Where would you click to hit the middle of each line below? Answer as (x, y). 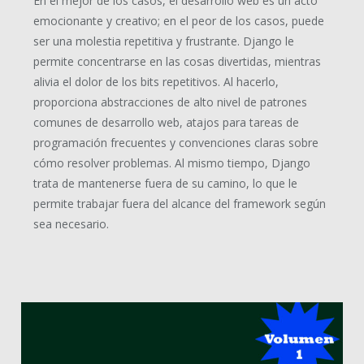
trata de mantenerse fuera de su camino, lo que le (165, 183)
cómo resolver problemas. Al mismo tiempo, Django (171, 162)
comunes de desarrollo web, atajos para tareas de (166, 122)
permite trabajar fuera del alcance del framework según (179, 203)
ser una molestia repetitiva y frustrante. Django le (163, 41)
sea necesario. (71, 223)
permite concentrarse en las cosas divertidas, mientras (177, 61)
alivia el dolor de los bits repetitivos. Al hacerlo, (156, 81)
